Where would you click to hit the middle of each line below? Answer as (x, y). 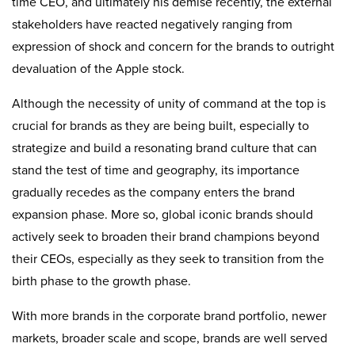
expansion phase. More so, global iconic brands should (162, 214)
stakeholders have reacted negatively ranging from (152, 24)
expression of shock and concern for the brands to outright (173, 46)
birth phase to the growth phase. (101, 281)
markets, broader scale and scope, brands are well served (170, 338)
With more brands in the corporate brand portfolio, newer (169, 316)
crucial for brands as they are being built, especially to (160, 126)
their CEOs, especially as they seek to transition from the (168, 259)
